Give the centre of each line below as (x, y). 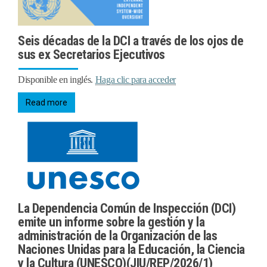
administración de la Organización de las (117, 235)
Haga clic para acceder (135, 80)
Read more (46, 103)
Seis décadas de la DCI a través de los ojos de (131, 41)
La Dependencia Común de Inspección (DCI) (127, 208)
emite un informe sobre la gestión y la (111, 222)
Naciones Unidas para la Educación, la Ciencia (131, 249)
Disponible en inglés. (57, 80)
